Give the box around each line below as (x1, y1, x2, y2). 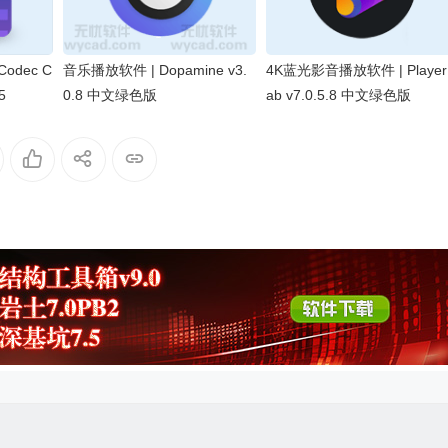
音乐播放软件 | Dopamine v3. (63, 62, 248, 79)
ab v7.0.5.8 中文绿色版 (265, 87, 411, 104)
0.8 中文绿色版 (63, 87, 158, 104)
